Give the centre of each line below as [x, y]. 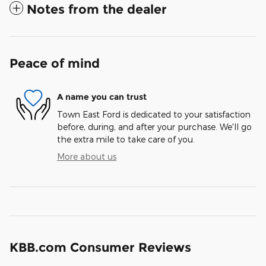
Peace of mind [55, 64]
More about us [87, 157]
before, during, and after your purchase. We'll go [154, 127]
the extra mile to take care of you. [126, 140]
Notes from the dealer [97, 9]
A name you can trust [102, 96]
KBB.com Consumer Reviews [100, 248]
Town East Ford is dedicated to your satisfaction [154, 115]
